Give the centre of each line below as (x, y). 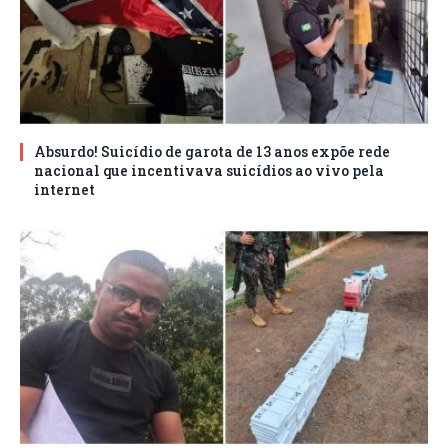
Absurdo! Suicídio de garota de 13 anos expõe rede (212, 151)
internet (64, 189)
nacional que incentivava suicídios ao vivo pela (209, 170)
